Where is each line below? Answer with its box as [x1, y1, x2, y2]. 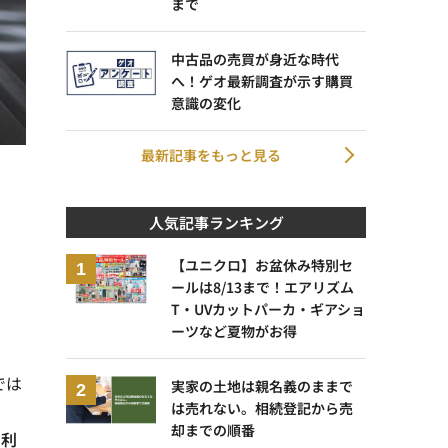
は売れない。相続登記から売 [171, 397, 353, 418]
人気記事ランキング [148, 211, 284, 233]
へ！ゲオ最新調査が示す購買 [171, 70, 353, 91]
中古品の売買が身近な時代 [171, 48, 339, 69]
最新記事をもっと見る [141, 144, 281, 165]
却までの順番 [171, 419, 255, 440]
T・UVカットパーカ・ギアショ [171, 298, 365, 319]
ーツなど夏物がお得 [171, 320, 297, 341]
